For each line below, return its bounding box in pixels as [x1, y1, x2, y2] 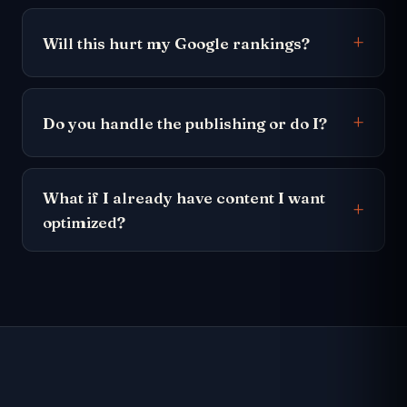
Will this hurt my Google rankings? [43, 33, 310, 53]
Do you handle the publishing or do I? [43, 113, 327, 133]
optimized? [43, 213, 125, 232]
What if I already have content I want [43, 188, 325, 207]
